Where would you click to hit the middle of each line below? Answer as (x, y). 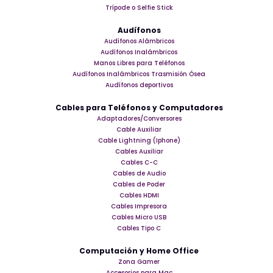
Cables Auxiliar (139, 151)
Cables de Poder (139, 184)
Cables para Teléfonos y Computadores (139, 107)
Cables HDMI (139, 195)
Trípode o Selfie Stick (139, 7)
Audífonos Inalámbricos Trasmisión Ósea (139, 74)
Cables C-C (139, 162)
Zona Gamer (139, 261)
